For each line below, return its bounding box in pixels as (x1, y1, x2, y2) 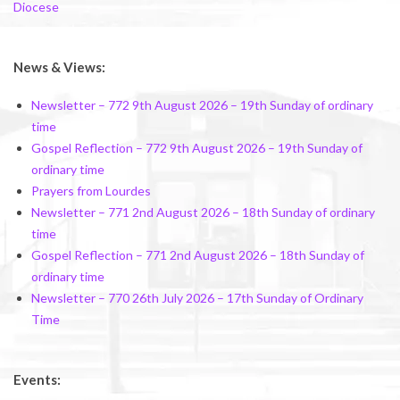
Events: (13, 371, 61, 388)
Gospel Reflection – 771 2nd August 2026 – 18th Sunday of (31, 247, 364, 263)
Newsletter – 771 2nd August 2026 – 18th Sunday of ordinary (31, 204, 375, 221)
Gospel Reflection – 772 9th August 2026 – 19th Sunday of (31, 140, 362, 156)
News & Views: (13, 59, 105, 75)
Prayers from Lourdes (31, 183, 151, 199)
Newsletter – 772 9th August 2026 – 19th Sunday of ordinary (31, 97, 373, 113)
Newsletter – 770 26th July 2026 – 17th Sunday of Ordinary (31, 290, 363, 306)
